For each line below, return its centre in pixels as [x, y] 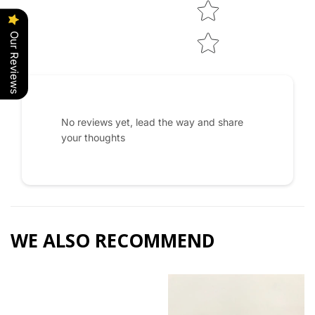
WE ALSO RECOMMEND [113, 240]
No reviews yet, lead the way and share [152, 122]
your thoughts [93, 137]
